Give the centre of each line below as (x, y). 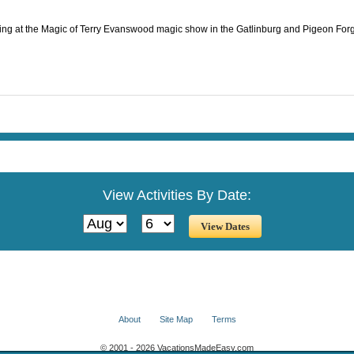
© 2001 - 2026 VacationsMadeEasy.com (177, 347)
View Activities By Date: (177, 195)
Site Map (176, 319)
